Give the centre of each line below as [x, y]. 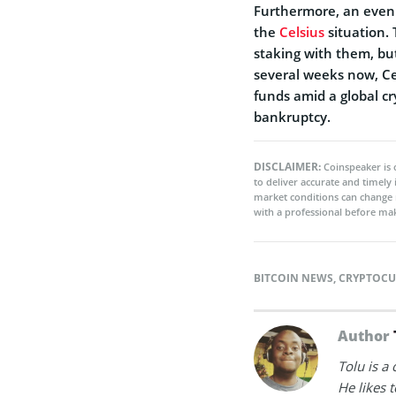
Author [366, 335]
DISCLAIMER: [289, 166]
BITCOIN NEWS [293, 278]
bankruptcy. [292, 116]
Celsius [302, 31]
